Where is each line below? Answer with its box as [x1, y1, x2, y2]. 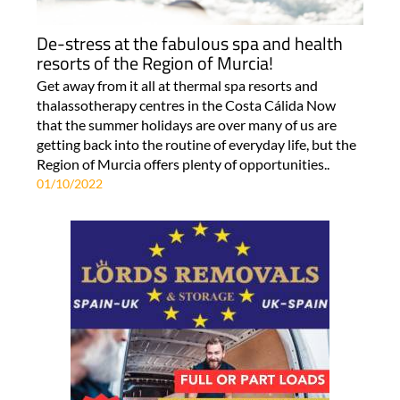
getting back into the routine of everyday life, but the [36, 135, 356, 153]
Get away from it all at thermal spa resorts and [36, 76, 318, 94]
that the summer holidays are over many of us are [36, 115, 337, 133]
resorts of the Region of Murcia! [36, 48, 273, 77]
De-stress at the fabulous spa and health [36, 29, 343, 57]
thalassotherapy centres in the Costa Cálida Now [36, 96, 336, 113]
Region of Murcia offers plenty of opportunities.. [36, 154, 329, 172]
